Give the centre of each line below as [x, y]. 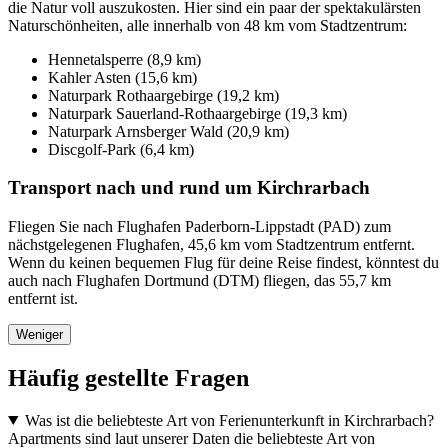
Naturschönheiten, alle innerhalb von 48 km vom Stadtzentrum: [207, 25]
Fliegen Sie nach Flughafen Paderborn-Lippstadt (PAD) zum [199, 226]
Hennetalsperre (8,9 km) [124, 59]
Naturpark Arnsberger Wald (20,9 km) [168, 131]
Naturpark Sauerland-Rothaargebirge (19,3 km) [197, 113]
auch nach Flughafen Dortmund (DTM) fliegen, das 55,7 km [199, 280]
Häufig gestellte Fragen [128, 377]
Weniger [39, 334]
